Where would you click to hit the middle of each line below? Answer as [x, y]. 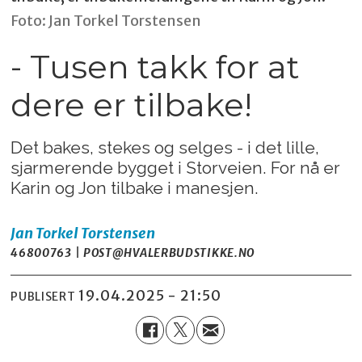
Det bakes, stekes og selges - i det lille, [165, 147]
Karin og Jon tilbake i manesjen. [135, 187]
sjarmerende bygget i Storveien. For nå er [176, 167]
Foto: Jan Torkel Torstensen [106, 21]
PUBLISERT [43, 297]
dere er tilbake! [132, 105]
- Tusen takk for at [156, 67]
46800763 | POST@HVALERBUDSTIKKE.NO [133, 253]
